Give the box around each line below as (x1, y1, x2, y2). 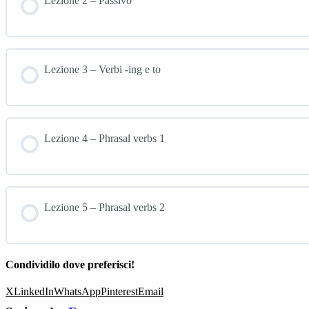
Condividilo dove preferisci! (6, 259, 134, 271)
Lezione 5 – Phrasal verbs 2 (44, 201, 165, 213)
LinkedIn (14, 286, 54, 298)
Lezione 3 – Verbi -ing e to (44, 63, 161, 75)
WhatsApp (54, 286, 101, 298)
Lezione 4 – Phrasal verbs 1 (44, 132, 165, 144)
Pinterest (101, 286, 138, 298)
